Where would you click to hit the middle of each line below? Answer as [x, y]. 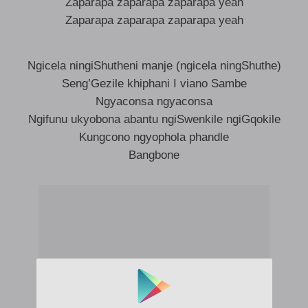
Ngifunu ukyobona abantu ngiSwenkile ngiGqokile [154, 119]
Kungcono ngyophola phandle [154, 137]
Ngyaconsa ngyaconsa [154, 101]
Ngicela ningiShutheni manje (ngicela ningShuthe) [154, 66]
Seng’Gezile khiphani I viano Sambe [154, 84]
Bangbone [154, 155]
